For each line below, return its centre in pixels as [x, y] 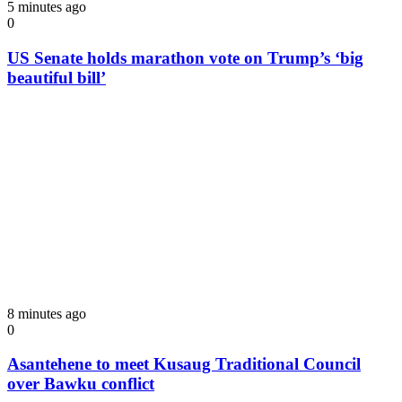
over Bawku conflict [81, 384]
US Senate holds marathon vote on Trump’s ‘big [185, 57]
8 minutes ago [47, 313]
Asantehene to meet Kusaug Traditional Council [184, 364]
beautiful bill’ [57, 77]
